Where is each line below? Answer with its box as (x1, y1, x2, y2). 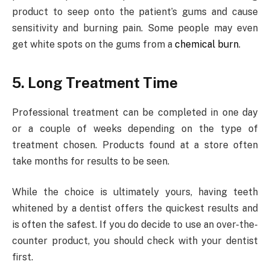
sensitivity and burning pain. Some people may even (12, 22, 258, 34)
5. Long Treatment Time (12, 74, 178, 91)
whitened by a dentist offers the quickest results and (12, 202, 258, 215)
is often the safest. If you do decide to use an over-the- (12, 219, 258, 231)
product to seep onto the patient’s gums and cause (12, 6, 258, 18)
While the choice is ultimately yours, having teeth (12, 186, 258, 198)
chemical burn (175, 39, 239, 51)
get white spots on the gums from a (12, 39, 175, 51)
